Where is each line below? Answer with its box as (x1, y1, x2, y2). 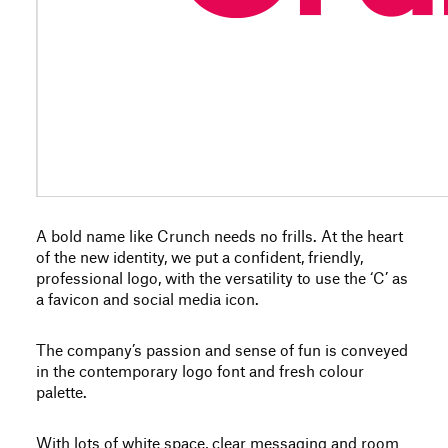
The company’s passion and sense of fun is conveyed (36, 344, 408, 359)
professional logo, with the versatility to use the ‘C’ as (36, 272, 408, 287)
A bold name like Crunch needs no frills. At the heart (36, 230, 403, 245)
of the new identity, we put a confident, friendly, (36, 251, 363, 266)
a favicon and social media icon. (36, 293, 259, 308)
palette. (36, 386, 87, 401)
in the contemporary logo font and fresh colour (36, 365, 364, 380)
